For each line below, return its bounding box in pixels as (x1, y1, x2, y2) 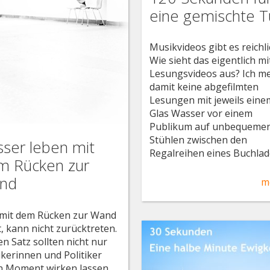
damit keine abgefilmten (149, 80, 259, 94)
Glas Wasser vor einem (149, 107, 253, 121)
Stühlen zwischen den (149, 133, 248, 147)
